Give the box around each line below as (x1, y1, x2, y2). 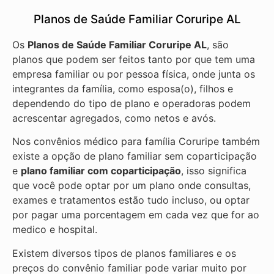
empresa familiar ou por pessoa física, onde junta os (12, 67, 255, 80)
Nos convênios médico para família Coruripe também (12, 135, 260, 148)
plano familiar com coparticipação (21, 165, 181, 177)
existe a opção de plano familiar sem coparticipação (12, 150, 257, 163)
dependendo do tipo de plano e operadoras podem (12, 97, 251, 109)
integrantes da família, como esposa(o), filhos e (12, 82, 233, 95)
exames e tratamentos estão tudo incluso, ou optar (12, 194, 250, 207)
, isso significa (181, 165, 246, 177)
